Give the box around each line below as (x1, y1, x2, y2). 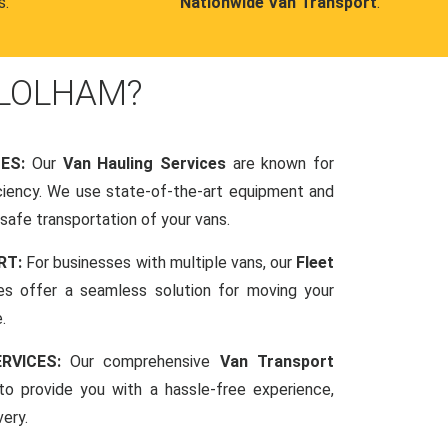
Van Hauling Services (62, 153, 227, 173)
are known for (226, 153, 335, 173)
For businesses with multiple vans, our (26, 252, 297, 272)
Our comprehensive (70, 351, 220, 371)
